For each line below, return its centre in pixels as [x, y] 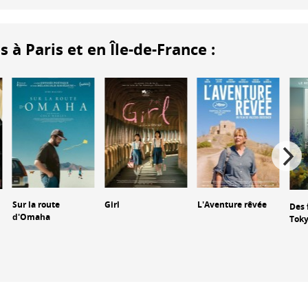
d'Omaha [31, 217]
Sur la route [36, 204]
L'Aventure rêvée [232, 204]
